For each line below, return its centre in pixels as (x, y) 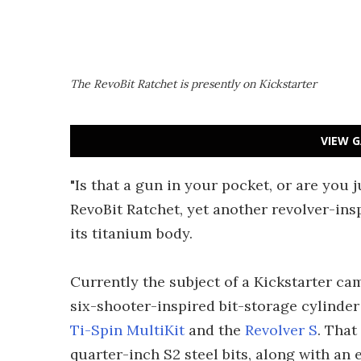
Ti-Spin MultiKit (127, 330)
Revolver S (281, 330)
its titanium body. (131, 233)
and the (215, 330)
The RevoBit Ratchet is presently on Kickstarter (193, 84)
